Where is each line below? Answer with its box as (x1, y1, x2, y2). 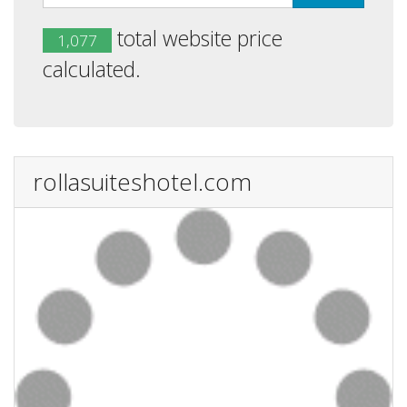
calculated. (43, 54, 141, 84)
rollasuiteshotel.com (33, 164, 252, 198)
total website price (112, 23, 283, 53)
